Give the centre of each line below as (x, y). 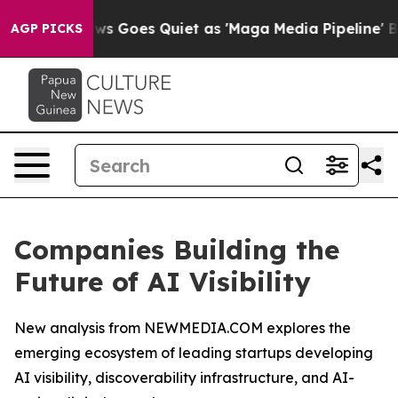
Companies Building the (177, 250)
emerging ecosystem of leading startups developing (194, 353)
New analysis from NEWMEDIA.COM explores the (183, 328)
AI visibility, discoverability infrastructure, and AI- (184, 378)
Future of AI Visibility (163, 282)
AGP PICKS (47, 28)
